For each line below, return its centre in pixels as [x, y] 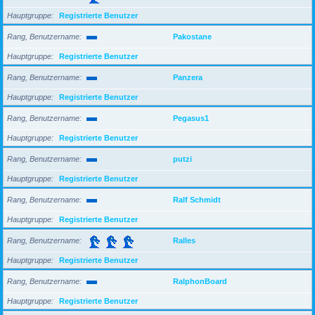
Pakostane [192, 36]
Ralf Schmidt [197, 199]
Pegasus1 [191, 118]
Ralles [184, 240]
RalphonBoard [200, 281]
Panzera [188, 77]
